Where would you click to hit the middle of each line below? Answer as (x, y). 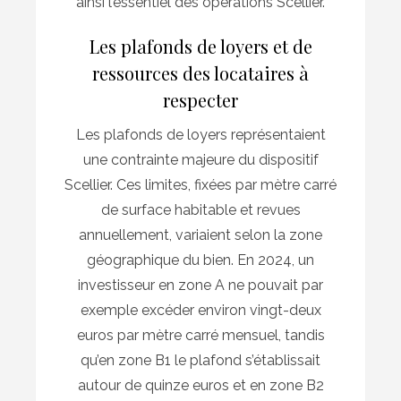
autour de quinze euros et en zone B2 (200, 385)
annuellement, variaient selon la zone (200, 235)
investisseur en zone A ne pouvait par (200, 285)
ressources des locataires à (200, 73)
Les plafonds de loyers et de (200, 46)
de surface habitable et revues (200, 209)
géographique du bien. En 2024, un (200, 260)
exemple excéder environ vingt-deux (200, 310)
